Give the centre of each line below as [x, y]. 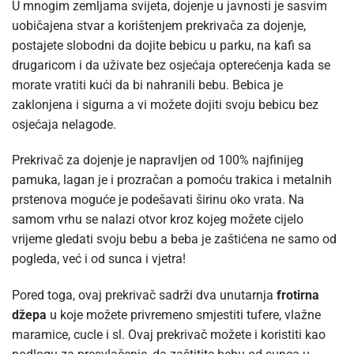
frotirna [298, 296]
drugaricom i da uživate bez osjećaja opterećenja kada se [171, 65]
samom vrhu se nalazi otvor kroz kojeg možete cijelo [158, 220]
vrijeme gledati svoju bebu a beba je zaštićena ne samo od [174, 239]
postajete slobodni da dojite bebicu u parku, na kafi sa [162, 45]
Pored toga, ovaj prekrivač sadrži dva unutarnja [144, 296]
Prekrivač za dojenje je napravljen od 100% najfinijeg [158, 160]
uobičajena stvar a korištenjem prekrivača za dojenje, [159, 25]
